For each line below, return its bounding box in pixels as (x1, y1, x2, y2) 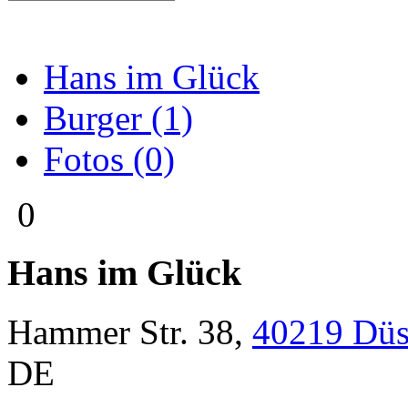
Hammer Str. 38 (7, 312, 234, 352)
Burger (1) (44, 97, 193, 138)
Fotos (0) (44, 138, 175, 178)
